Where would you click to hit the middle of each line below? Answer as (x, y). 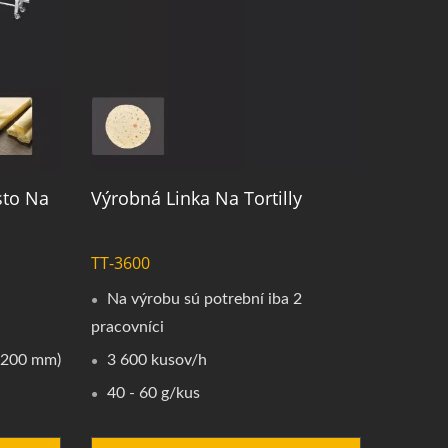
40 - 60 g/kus (153, 393)
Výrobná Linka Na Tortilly (196, 198)
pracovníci (127, 327)
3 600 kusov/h (156, 360)
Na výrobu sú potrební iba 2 (204, 299)
